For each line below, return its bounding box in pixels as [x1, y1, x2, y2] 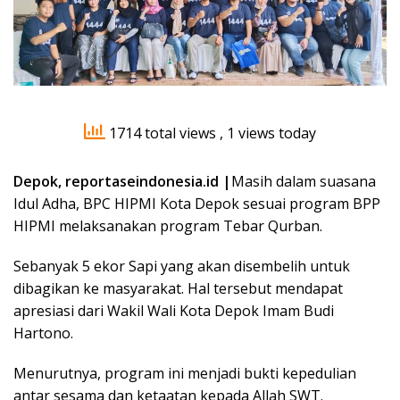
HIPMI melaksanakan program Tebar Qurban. [13, 216, 322, 237]
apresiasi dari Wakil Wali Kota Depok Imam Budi [13, 301, 334, 321]
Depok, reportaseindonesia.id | [13, 171, 231, 192]
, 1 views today [220, 123, 316, 144]
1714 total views [105, 123, 220, 144]
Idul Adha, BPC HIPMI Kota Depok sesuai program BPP [13, 194, 380, 214]
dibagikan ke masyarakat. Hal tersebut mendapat [13, 279, 343, 299]
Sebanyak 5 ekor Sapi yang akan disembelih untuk [13, 256, 350, 277]
